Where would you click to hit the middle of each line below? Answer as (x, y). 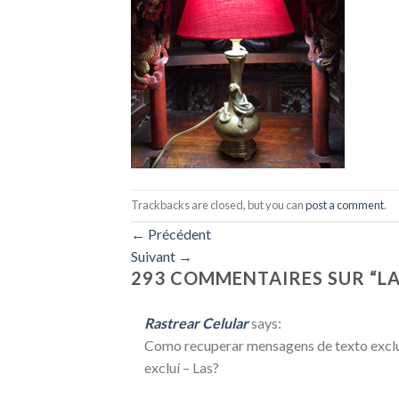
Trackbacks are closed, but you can (218, 204)
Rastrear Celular (196, 322)
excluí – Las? (182, 367)
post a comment (345, 204)
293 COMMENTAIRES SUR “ (254, 277)
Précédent (178, 233)
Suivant (155, 256)
